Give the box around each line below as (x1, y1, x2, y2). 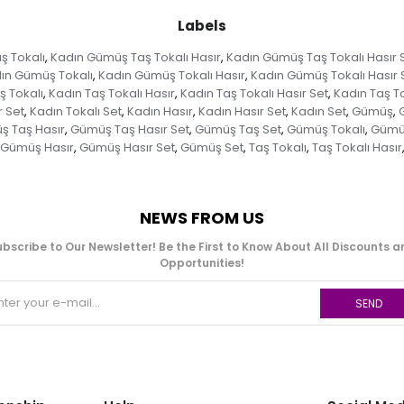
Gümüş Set (179, 139, 243, 157)
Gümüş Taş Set (194, 121, 281, 139)
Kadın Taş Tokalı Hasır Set (180, 85, 328, 103)
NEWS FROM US (140, 207, 264, 230)
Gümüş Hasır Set (78, 139, 175, 157)
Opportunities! (160, 255, 244, 271)
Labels (178, 16, 226, 36)
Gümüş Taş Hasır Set (69, 121, 189, 139)
